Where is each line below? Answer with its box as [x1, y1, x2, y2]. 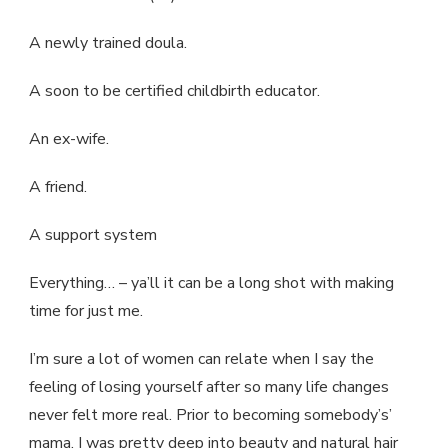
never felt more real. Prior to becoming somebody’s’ [29, 403, 392, 426]
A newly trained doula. [29, 31, 187, 54]
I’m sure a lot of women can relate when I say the [29, 347, 374, 370]
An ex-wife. [29, 127, 109, 150]
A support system [29, 223, 157, 246]
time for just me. [29, 299, 143, 322]
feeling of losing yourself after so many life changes [29, 375, 389, 398]
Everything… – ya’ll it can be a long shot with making [29, 271, 394, 294]
